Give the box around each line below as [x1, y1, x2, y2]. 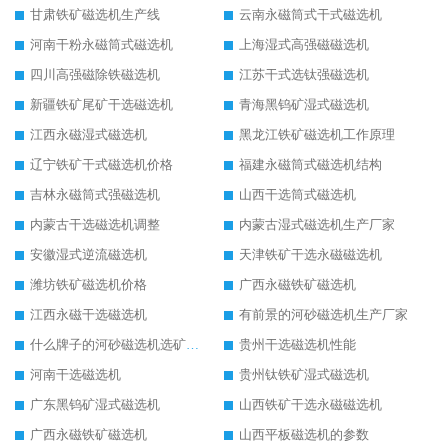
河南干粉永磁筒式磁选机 [30, 36, 173, 52]
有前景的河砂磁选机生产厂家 [239, 306, 408, 322]
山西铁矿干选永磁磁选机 [239, 396, 382, 412]
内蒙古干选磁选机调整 [30, 216, 160, 232]
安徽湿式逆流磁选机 [30, 246, 147, 262]
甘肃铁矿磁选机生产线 [30, 6, 160, 22]
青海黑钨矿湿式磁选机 [239, 96, 369, 112]
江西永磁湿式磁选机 [30, 126, 147, 142]
